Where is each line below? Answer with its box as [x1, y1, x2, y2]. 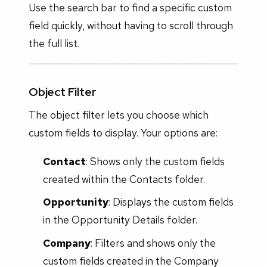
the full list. [29, 36, 79, 51]
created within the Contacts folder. [42, 172, 205, 186]
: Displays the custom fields [108, 195, 234, 209]
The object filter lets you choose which [29, 107, 209, 122]
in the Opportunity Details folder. [42, 213, 197, 227]
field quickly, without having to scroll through [29, 18, 233, 33]
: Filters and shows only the [90, 236, 216, 250]
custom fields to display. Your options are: [29, 125, 218, 139]
